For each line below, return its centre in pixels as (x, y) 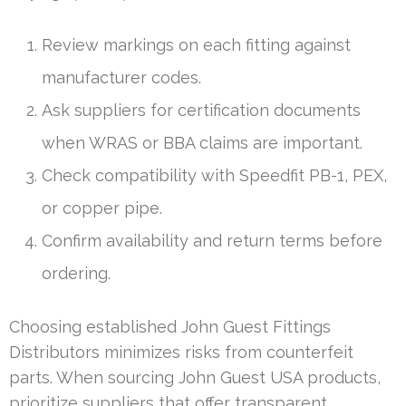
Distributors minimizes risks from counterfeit (181, 352)
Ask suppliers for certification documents (201, 110)
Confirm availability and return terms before (212, 240)
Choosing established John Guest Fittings (170, 326)
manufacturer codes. (121, 77)
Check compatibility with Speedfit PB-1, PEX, (214, 175)
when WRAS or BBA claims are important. (202, 142)
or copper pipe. (102, 208)
